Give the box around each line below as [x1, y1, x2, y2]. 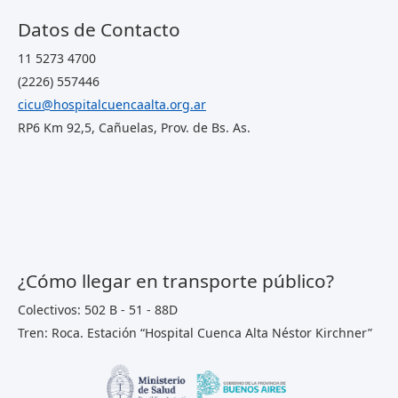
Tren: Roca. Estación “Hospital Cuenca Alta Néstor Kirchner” [18, 323, 372, 341]
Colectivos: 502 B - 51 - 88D [18, 300, 178, 318]
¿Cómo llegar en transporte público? [18, 267, 334, 293]
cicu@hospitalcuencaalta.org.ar [18, 95, 206, 113]
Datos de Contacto [18, 16, 180, 42]
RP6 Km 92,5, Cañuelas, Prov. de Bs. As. [18, 118, 251, 136]
